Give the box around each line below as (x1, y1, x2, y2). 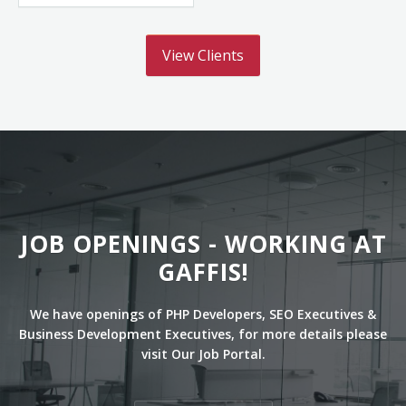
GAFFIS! (157, 256, 249, 289)
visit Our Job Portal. (140, 345, 266, 363)
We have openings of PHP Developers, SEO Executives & (30, 305, 376, 324)
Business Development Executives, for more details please (19, 325, 387, 343)
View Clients (162, 45, 244, 66)
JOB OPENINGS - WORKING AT (19, 227, 387, 261)
